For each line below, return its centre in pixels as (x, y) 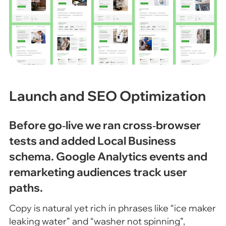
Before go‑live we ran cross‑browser (105, 125)
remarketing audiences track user (98, 172)
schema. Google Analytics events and (108, 156)
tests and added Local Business (92, 140)
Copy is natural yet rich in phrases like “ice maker (112, 208)
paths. (26, 187)
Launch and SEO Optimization (107, 96)
